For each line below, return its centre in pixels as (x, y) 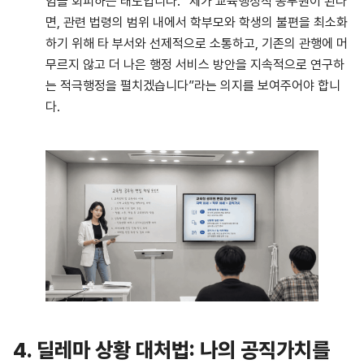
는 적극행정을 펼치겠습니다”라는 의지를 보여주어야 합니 (193, 85)
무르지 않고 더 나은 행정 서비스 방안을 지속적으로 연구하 (195, 64)
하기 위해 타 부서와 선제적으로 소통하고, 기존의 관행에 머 (197, 43)
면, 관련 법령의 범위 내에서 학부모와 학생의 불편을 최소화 (197, 22)
